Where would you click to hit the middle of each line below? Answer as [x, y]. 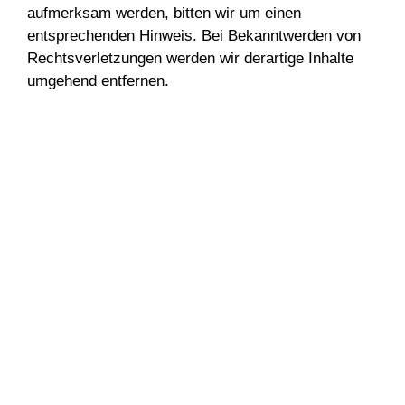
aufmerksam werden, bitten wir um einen [164, 13]
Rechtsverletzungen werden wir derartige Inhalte [190, 58]
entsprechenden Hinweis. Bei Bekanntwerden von [194, 36]
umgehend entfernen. [98, 81]
